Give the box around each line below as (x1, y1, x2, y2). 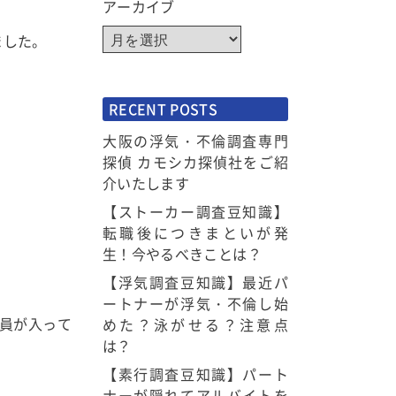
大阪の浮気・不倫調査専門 (103, 130, 288, 151)
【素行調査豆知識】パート (103, 363, 288, 385)
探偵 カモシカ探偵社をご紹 (103, 151, 288, 172)
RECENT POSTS (109, 98, 218, 119)
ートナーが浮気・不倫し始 (103, 293, 288, 314)
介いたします (103, 172, 190, 194)
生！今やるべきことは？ (103, 243, 262, 264)
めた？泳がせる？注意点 (103, 314, 288, 335)
